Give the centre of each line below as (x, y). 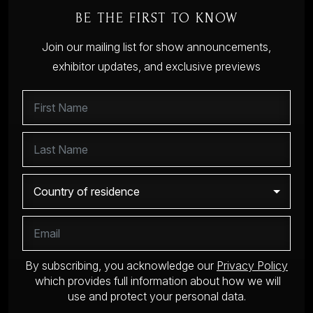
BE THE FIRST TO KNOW (156, 19)
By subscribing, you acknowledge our (121, 266)
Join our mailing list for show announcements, (156, 47)
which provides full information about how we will (156, 281)
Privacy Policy (252, 266)
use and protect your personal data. (156, 297)
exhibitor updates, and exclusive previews (156, 67)
